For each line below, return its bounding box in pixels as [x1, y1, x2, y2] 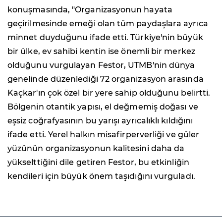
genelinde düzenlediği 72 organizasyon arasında [7, 74, 204, 84]
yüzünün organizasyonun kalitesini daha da [7, 144, 185, 154]
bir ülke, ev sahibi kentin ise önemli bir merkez [7, 47, 195, 56]
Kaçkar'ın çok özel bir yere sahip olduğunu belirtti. [7, 88, 211, 98]
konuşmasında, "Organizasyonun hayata [7, 5, 172, 15]
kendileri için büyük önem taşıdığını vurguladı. [7, 171, 195, 181]
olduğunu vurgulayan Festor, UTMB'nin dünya [7, 60, 195, 70]
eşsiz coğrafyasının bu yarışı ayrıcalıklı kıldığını [7, 116, 193, 126]
